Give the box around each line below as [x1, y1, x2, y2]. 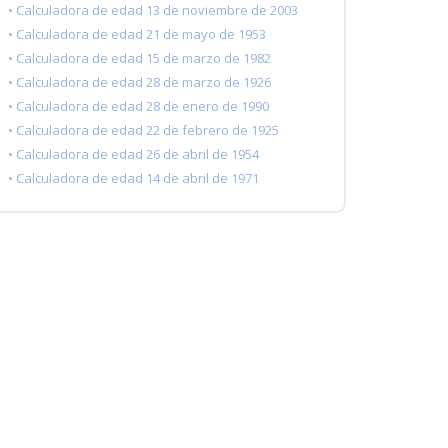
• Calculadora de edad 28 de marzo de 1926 [8, 73, 271, 92]
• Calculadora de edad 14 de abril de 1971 [8, 169, 259, 188]
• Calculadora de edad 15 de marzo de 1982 [8, 49, 271, 68]
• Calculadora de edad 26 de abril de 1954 [8, 145, 259, 164]
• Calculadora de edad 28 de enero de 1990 [8, 97, 269, 116]
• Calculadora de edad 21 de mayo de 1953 [8, 25, 266, 44]
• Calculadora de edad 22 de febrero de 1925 [8, 121, 279, 140]
